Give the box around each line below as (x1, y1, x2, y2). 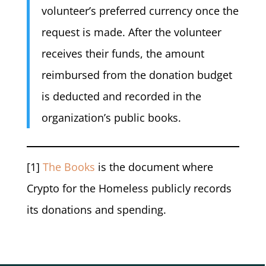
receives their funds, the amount (41, 46, 204, 61)
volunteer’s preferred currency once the (41, 4, 239, 18)
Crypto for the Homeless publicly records (26, 180, 232, 195)
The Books (42, 159, 95, 174)
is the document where (94, 159, 213, 174)
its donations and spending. (26, 202, 166, 217)
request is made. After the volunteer (41, 25, 221, 40)
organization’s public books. (41, 110, 181, 125)
